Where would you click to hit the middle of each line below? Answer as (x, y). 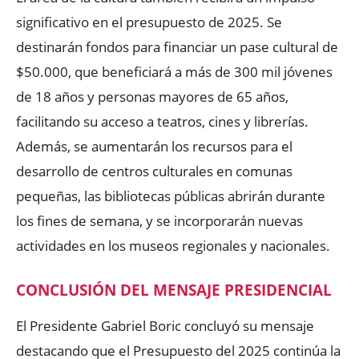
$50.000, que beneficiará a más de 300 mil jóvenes (174, 72)
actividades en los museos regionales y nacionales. (173, 246)
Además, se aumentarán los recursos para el (154, 147)
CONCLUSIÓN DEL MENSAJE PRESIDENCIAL (174, 290)
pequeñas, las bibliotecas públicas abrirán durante (171, 196)
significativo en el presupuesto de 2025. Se (149, 22)
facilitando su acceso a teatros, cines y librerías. (162, 122)
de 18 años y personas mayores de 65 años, (152, 97)
